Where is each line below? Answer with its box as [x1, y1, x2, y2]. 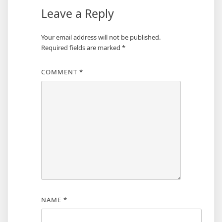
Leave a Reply [41, 5, 114, 21]
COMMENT [41, 67, 79, 76]
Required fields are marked [41, 43, 122, 52]
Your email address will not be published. [41, 33, 161, 42]
